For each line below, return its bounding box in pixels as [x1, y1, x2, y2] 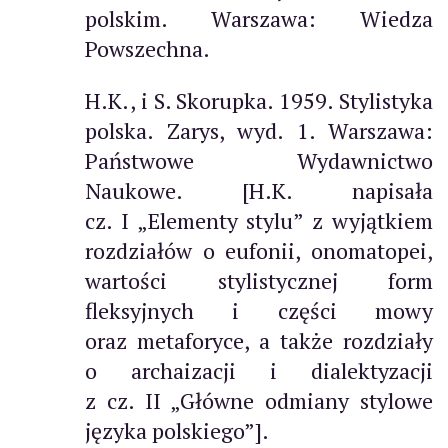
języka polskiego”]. [85, 415, 269, 445]
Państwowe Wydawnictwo [85, 145, 433, 175]
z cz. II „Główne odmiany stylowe [85, 385, 433, 415]
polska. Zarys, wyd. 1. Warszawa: [85, 115, 433, 145]
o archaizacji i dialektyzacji [85, 355, 433, 385]
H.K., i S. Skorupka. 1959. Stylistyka [85, 85, 433, 115]
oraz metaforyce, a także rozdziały [85, 325, 433, 355]
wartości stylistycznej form [85, 265, 433, 295]
